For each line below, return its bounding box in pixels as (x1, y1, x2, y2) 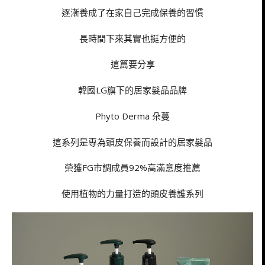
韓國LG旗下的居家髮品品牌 (78, 84, 187, 96)
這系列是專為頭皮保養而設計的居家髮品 (53, 135, 212, 148)
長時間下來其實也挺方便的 (79, 32, 186, 44)
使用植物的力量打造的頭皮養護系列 (62, 188, 203, 200)
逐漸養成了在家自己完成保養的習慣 (62, 6, 203, 18)
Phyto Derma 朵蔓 (95, 109, 170, 122)
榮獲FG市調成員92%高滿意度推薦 (64, 161, 201, 174)
